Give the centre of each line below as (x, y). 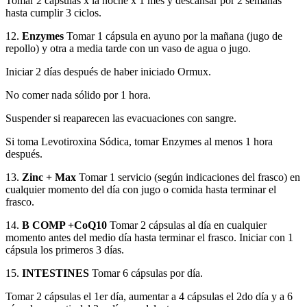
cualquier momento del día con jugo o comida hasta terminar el (141, 189)
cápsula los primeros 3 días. (65, 250)
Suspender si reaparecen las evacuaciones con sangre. (121, 118)
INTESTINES (56, 273)
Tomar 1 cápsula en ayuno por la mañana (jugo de (173, 36)
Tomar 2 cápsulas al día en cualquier (187, 225)
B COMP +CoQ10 (64, 225)
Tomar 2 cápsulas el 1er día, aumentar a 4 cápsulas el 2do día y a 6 (149, 296)
